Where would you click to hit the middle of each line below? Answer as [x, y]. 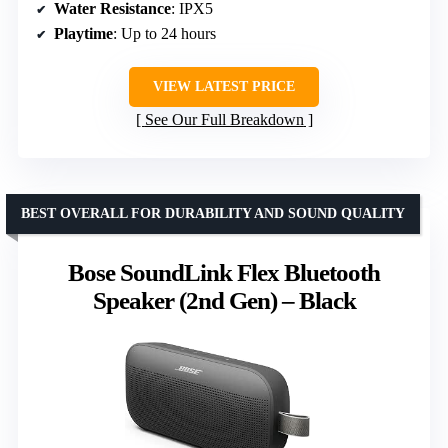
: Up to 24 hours [164, 33]
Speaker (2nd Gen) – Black [224, 300]
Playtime [83, 33]
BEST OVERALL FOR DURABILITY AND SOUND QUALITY [213, 213]
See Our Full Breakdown [224, 119]
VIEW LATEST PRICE [224, 86]
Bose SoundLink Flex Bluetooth [224, 272]
